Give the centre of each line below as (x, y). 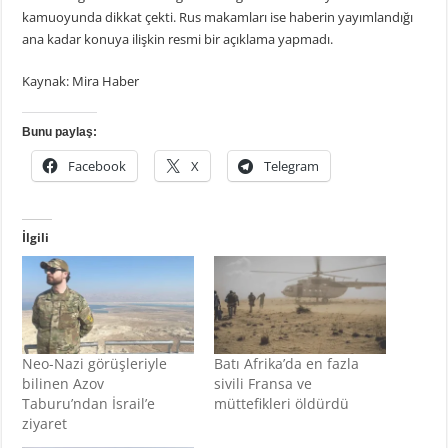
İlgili (36, 237)
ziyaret (45, 423)
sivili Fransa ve (262, 383)
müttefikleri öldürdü (281, 403)
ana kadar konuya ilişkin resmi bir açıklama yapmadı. (178, 38)
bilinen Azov (63, 383)
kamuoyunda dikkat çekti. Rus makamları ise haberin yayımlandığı (218, 16)
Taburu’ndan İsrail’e (89, 403)
